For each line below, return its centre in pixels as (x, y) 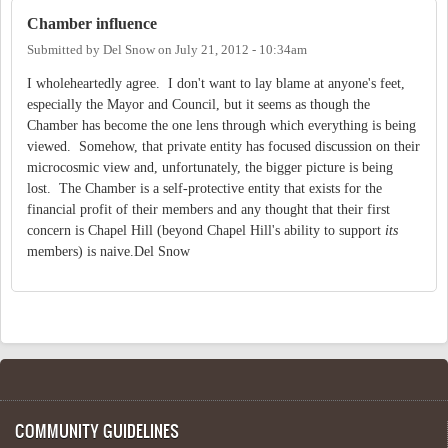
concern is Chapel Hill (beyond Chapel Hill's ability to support (206, 230)
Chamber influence (92, 24)
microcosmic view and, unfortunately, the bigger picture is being (210, 167)
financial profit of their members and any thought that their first (208, 209)
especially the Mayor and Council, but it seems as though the (198, 104)
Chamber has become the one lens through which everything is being (221, 125)
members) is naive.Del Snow (108, 251)
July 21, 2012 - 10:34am (241, 49)
